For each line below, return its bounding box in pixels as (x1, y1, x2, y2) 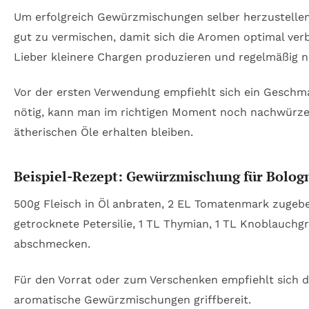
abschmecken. (14, 237, 90, 251)
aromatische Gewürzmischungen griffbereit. (14, 292, 251, 306)
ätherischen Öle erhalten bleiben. (14, 126, 193, 139)
